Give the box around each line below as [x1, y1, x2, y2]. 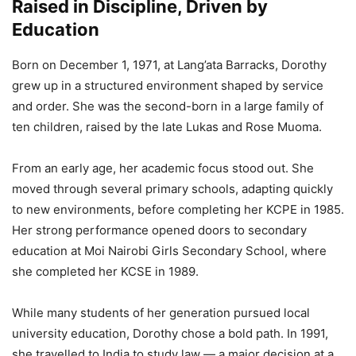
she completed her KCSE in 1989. [12, 263, 199, 279]
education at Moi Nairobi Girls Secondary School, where [12, 242, 327, 258]
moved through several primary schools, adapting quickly [12, 180, 333, 196]
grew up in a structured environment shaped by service [12, 77, 323, 93]
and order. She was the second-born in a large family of [12, 98, 323, 114]
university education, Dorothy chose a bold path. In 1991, [12, 325, 328, 341]
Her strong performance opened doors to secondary [12, 222, 307, 238]
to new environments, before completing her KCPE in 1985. [12, 201, 344, 217]
